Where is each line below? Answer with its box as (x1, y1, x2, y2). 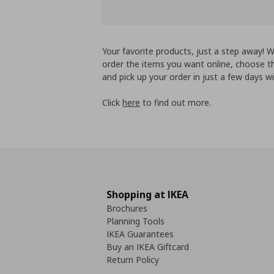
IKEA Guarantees (106, 228, 174, 240)
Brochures (106, 202, 147, 214)
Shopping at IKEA (106, 187, 188, 201)
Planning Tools (106, 215, 165, 227)
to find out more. (140, 96, 212, 108)
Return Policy (106, 253, 159, 265)
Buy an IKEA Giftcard (106, 240, 189, 253)
